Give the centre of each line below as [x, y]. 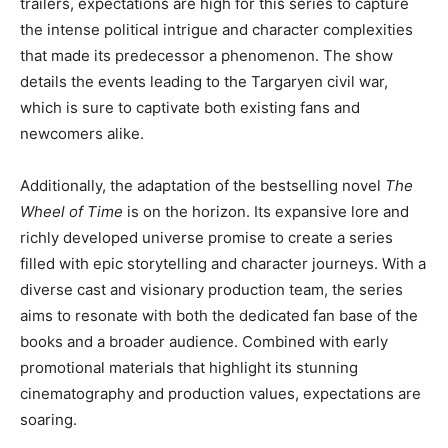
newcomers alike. [82, 133]
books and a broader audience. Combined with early [204, 341]
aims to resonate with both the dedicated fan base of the [219, 315]
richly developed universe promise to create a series [206, 237]
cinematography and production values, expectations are [220, 393]
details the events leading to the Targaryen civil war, [204, 81]
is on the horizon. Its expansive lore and [266, 211]
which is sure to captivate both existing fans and [190, 107]
